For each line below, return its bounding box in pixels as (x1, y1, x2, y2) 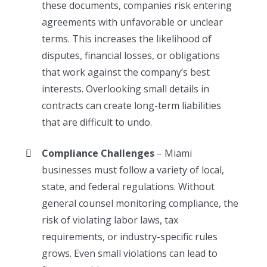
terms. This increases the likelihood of (42, 32, 212, 45)
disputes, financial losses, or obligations (42, 48, 221, 62)
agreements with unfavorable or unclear (42, 15, 223, 29)
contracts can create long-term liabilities (42, 98, 222, 112)
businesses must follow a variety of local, (42, 163, 225, 176)
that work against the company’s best (42, 65, 210, 79)
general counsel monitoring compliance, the (42, 196, 239, 210)
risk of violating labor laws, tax (42, 213, 179, 226)
